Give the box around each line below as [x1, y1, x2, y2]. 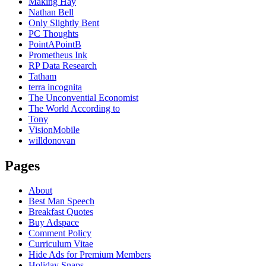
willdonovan [28, 135, 75, 145]
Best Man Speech [28, 196, 94, 207]
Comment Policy [28, 228, 91, 239]
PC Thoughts [28, 28, 78, 39]
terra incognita [28, 81, 82, 92]
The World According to [28, 103, 120, 113]
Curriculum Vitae [28, 239, 93, 249]
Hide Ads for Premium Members [28, 249, 151, 260]
